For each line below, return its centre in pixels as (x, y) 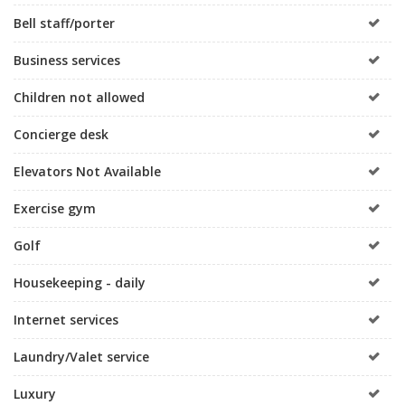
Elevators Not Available (87, 171)
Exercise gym (55, 208)
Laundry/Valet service (81, 356)
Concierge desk (61, 134)
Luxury (35, 393)
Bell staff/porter (64, 23)
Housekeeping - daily (80, 282)
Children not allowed (79, 97)
